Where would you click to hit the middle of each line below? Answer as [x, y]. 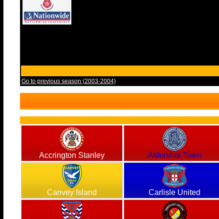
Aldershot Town [174, 155]
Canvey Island [72, 192]
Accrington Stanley [72, 155]
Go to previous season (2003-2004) [68, 81]
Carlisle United [174, 192]
